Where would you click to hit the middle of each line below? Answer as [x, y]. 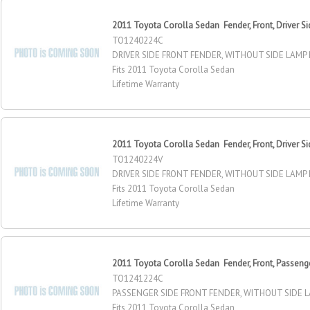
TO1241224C [138, 278]
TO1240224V [138, 159]
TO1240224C [138, 40]
